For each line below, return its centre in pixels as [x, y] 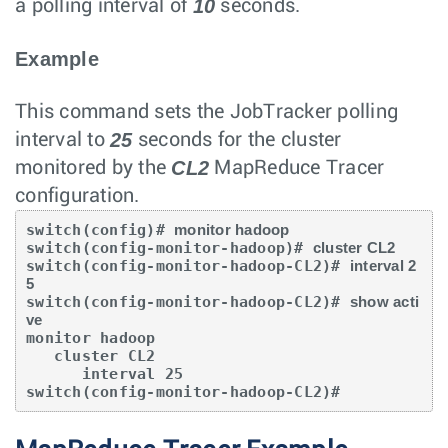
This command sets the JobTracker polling [206, 111]
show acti [384, 301]
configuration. [77, 195]
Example [57, 58]
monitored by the [93, 167]
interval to [62, 139]
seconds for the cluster [237, 139]
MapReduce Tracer [297, 167]
